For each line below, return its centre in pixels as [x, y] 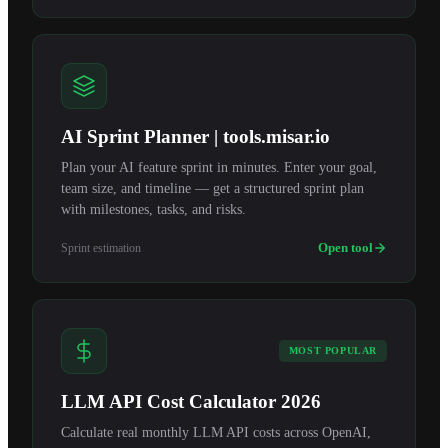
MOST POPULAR [332, 350]
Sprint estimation [101, 247]
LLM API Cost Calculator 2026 [191, 401]
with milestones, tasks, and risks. [153, 209]
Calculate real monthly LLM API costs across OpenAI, [216, 432]
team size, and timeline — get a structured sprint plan [212, 188]
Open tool [345, 247]
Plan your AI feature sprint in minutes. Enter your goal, [219, 167]
